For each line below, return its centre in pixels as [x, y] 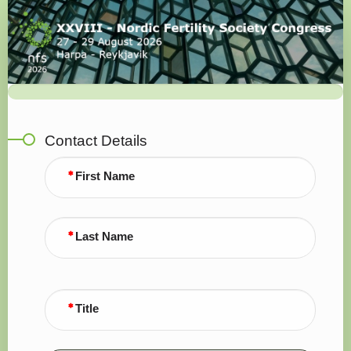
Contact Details [96, 140]
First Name [105, 176]
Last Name [104, 236]
